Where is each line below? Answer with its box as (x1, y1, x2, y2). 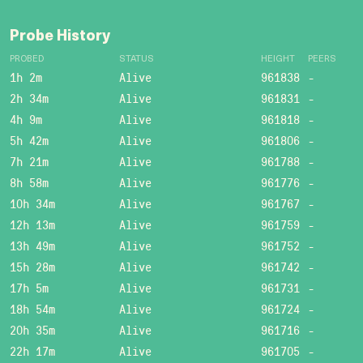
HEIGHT (261, 55, 295, 64)
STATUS (119, 55, 154, 64)
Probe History (10, 29, 110, 45)
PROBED (10, 55, 44, 64)
